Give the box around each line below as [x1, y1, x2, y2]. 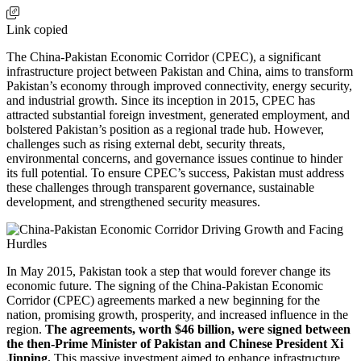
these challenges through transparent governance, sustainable [6, 180, 314, 194]
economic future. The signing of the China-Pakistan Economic [6, 278, 323, 293]
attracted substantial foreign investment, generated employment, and [6, 107, 350, 122]
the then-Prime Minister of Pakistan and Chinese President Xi [6, 336, 343, 351]
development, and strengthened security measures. [6, 194, 260, 209]
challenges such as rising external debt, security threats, [6, 136, 285, 151]
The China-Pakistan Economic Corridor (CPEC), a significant [6, 49, 321, 64]
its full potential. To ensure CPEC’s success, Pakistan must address [6, 165, 344, 180]
